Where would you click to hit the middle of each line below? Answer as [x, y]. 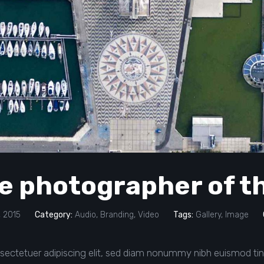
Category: [54, 215]
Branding [117, 215]
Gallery [208, 215]
